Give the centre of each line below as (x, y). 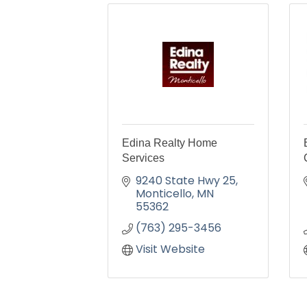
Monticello (164, 194)
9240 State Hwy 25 (186, 181)
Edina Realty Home (170, 143)
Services (143, 158)
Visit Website (170, 249)
